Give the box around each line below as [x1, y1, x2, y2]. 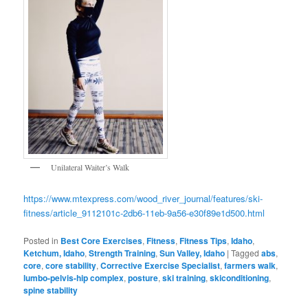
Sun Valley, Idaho [159, 246, 225, 259]
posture [128, 271, 159, 284]
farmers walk [224, 258, 276, 272]
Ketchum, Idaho [23, 246, 85, 259]
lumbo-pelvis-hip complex [23, 271, 124, 284]
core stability [45, 258, 97, 272]
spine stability [23, 283, 78, 296]
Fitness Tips [179, 234, 228, 247]
